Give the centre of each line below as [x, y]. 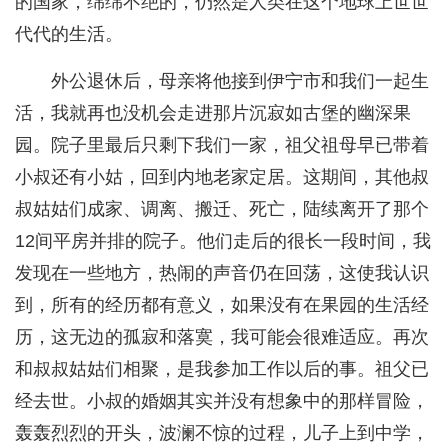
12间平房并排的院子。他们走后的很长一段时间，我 [223, 241]
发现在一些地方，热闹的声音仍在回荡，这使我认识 [222, 273]
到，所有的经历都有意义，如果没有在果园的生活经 [222, 305]
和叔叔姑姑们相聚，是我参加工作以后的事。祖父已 [222, 369]
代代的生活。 [69, 34]
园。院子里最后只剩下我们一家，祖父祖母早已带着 [222, 145]
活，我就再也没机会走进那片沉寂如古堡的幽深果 [213, 113]
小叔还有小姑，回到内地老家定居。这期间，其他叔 [222, 177]
